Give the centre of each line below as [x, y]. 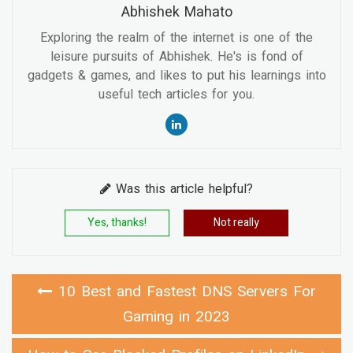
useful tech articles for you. [176, 94]
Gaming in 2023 [176, 316]
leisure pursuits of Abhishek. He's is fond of [176, 56]
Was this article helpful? [182, 189]
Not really [236, 222]
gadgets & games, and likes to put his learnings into [176, 75]
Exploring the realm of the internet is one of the [176, 37]
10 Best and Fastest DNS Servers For [187, 291]
